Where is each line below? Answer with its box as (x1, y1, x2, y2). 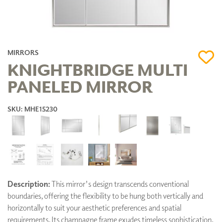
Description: (7, 179, 50, 189)
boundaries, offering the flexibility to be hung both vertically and (7, 191, 203, 201)
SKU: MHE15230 (7, 104, 57, 113)
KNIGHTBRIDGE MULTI (7, 58, 188, 80)
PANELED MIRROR (7, 75, 153, 97)
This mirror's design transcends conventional (50, 179, 189, 189)
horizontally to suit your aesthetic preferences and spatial (7, 203, 181, 213)
